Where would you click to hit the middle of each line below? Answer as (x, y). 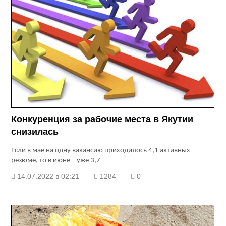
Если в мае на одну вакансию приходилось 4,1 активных (101, 151)
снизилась (35, 132)
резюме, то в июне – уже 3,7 (56, 161)
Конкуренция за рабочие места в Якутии (102, 119)
